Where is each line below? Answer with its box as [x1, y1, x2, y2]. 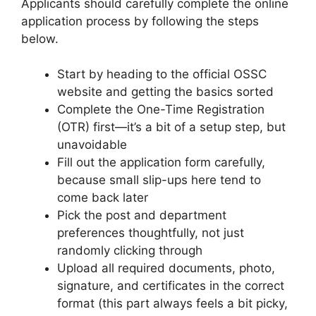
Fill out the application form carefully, [57, 155, 265, 170]
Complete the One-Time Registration [57, 102, 265, 117]
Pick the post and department [57, 208, 226, 223]
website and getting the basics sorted [57, 85, 274, 99]
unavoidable [57, 138, 127, 152]
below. [21, 31, 59, 46]
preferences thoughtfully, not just [57, 226, 244, 241]
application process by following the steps [21, 13, 259, 28]
